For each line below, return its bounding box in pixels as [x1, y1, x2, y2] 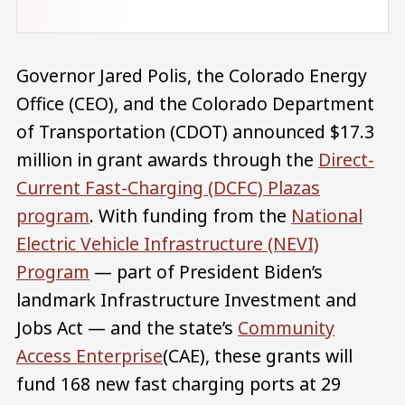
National [291, 203, 363, 229]
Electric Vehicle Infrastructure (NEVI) [16, 231, 319, 257]
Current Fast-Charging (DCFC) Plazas [16, 175, 320, 201]
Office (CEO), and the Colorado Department [16, 91, 374, 117]
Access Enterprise [16, 344, 163, 369]
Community [238, 316, 334, 341]
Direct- [318, 147, 374, 173]
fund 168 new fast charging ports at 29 [16, 372, 341, 397]
